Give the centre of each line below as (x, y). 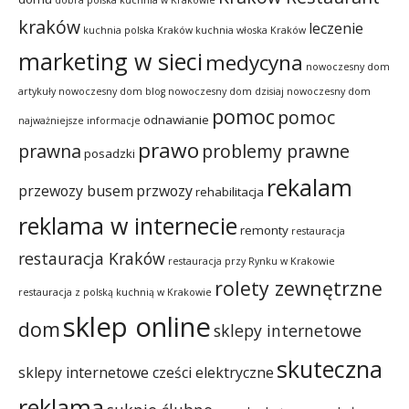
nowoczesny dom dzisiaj (226, 92)
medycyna (254, 63)
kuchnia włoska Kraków (251, 31)
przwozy (164, 191)
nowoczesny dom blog (112, 92)
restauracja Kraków (92, 259)
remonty (264, 231)
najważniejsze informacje (79, 121)
